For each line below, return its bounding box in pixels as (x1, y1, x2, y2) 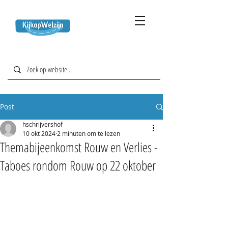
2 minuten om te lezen (57, 129, 120, 137)
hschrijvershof (22, 120, 63, 128)
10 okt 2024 (22, 129, 55, 137)
